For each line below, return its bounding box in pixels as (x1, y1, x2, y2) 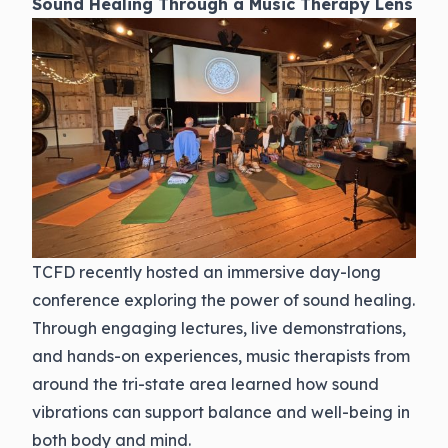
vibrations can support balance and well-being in (32, 401, 410, 422)
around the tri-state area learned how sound (32, 373, 379, 394)
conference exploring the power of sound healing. (32, 289, 415, 310)
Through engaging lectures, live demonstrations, (32, 317, 406, 338)
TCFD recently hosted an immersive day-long (32, 261, 381, 282)
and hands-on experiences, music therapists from (32, 345, 410, 366)
